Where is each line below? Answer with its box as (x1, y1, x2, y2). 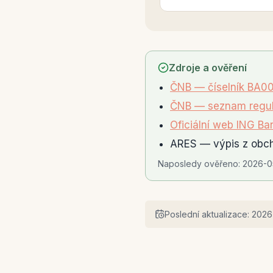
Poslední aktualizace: (165, 209, 252, 220)
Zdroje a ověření (168, 62, 247, 74)
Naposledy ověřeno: (158, 158, 243, 169)
